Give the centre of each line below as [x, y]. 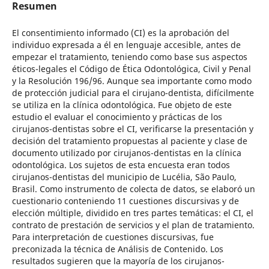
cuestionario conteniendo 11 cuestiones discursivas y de [125, 201]
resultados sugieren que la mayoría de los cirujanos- [118, 261]
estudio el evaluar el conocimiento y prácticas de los [117, 116]
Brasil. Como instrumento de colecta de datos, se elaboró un [133, 189]
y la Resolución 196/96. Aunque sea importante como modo [131, 80]
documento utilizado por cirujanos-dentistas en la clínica [126, 153]
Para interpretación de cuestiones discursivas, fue [113, 237]
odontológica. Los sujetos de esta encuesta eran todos [121, 165]
